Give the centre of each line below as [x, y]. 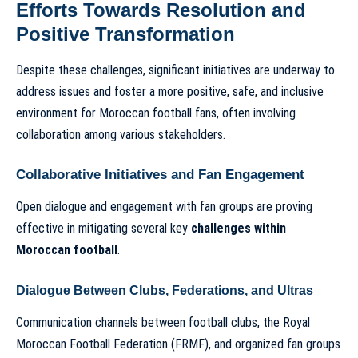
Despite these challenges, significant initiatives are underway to [175, 70]
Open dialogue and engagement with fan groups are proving [164, 207]
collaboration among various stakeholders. [121, 134]
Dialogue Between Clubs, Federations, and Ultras [165, 290]
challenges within [239, 229]
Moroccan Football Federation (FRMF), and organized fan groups [178, 344]
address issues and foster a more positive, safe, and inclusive [170, 91]
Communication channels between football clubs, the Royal [163, 323]
